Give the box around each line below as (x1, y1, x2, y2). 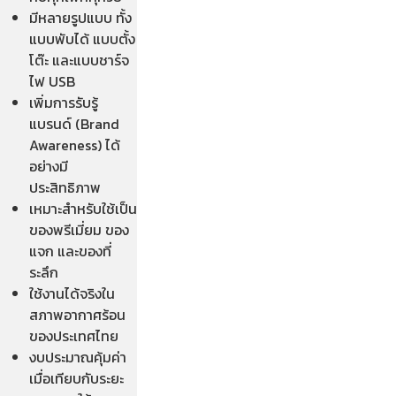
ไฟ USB (29, 70, 75, 92)
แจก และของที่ (29, 240, 111, 262)
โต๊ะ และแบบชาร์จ (29, 49, 129, 71)
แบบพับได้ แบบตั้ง (29, 27, 135, 49)
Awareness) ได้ (29, 133, 120, 156)
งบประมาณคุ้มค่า (29, 346, 126, 368)
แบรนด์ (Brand (29, 112, 119, 134)
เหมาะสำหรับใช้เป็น (29, 197, 137, 219)
